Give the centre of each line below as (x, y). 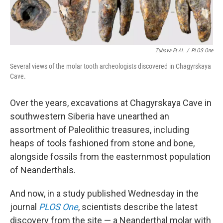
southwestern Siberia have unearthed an (90, 116)
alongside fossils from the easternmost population (110, 157)
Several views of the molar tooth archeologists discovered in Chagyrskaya (111, 66)
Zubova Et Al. (170, 51)
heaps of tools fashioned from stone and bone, (102, 143)
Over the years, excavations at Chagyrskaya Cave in (111, 103)
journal (24, 207)
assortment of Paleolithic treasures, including (100, 130)
